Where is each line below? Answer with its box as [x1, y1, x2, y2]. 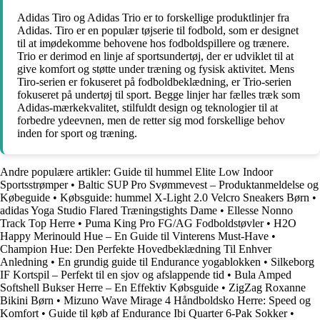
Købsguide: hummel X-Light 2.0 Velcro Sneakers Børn [60, 191, 309, 204]
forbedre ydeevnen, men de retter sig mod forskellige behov [17, 114, 285, 126]
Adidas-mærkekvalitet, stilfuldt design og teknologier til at [17, 101, 278, 114]
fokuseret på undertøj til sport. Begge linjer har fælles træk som [17, 88, 300, 101]
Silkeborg [271, 255, 314, 268]
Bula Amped [234, 268, 291, 281]
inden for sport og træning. [17, 126, 137, 139]
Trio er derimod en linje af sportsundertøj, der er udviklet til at [17, 49, 294, 62]
